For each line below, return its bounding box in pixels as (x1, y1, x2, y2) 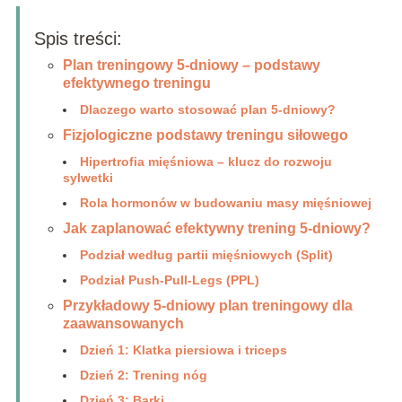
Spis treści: (33, 29, 122, 49)
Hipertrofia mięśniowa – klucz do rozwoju (79, 154, 332, 170)
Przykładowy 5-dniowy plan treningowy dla (62, 298, 353, 314)
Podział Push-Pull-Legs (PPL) (79, 273, 259, 288)
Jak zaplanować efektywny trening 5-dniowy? (62, 221, 371, 237)
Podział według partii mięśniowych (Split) (79, 248, 333, 263)
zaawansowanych (62, 316, 184, 332)
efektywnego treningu (62, 75, 211, 92)
